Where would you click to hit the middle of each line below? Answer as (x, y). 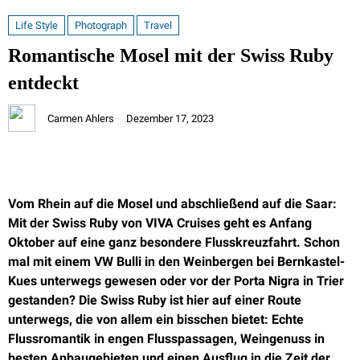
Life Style (37, 25)
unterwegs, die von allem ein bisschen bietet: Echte (156, 319)
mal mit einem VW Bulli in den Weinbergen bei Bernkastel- (176, 262)
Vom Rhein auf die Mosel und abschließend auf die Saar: (172, 204)
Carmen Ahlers (81, 118)
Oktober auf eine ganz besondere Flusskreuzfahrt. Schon (174, 242)
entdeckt (43, 83)
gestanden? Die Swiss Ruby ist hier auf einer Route (155, 300)
